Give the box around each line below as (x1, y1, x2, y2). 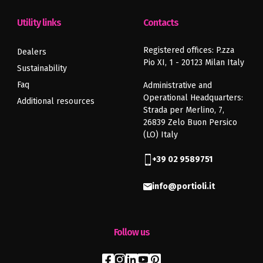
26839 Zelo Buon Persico (143, 117, 237, 127)
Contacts (143, 16, 178, 28)
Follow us (113, 226, 150, 238)
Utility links (16, 16, 61, 28)
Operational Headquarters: (143, 92, 243, 103)
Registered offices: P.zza (143, 45, 234, 55)
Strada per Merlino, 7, (143, 104, 224, 115)
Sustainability (16, 63, 67, 73)
